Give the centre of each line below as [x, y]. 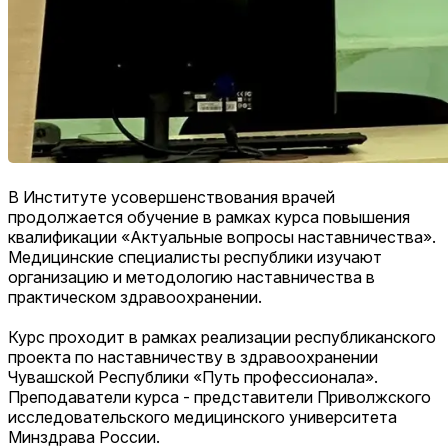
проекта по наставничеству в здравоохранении [193, 356]
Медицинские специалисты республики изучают [195, 256]
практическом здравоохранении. [135, 296]
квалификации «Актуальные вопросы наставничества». [222, 236]
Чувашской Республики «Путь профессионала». [193, 376]
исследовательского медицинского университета [202, 416]
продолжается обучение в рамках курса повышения [209, 216]
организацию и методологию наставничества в [191, 276]
